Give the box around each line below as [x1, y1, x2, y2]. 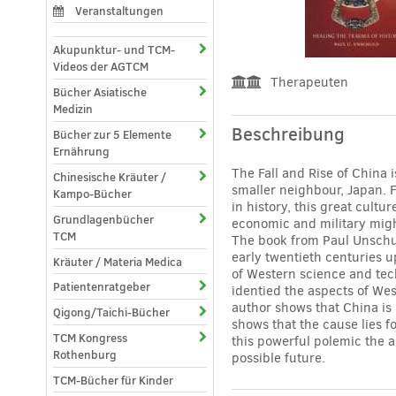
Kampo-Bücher [53, 186, 132, 202]
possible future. [232, 348, 325, 367]
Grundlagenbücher [53, 211, 154, 227]
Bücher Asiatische [53, 84, 147, 100]
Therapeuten [270, 72, 348, 91]
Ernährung [53, 143, 110, 159]
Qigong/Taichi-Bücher [53, 304, 170, 320]
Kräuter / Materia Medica [53, 254, 182, 270]
